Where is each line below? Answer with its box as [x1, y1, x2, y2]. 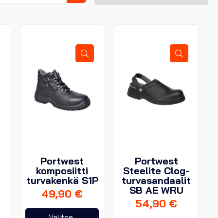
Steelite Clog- [123, 164, 190, 177]
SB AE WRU [129, 183, 183, 196]
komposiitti [36, 164, 89, 177]
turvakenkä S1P [26, 174, 98, 186]
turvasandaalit [122, 174, 191, 186]
